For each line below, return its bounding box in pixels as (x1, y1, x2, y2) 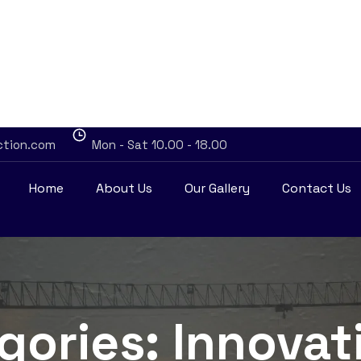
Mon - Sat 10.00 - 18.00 (92, 136, 227, 152)
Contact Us (282, 180, 351, 197)
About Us (96, 180, 152, 197)
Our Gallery (185, 180, 250, 197)
